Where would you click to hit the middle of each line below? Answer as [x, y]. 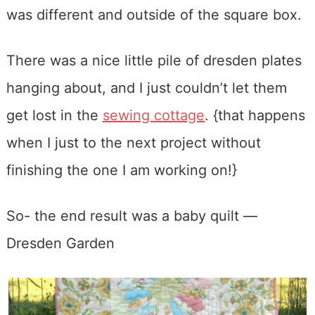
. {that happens [255, 115]
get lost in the [54, 115]
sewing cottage [153, 115]
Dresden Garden [60, 243]
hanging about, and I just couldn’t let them [146, 88]
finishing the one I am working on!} [121, 170]
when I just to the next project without [133, 142]
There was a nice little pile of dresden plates [154, 60]
